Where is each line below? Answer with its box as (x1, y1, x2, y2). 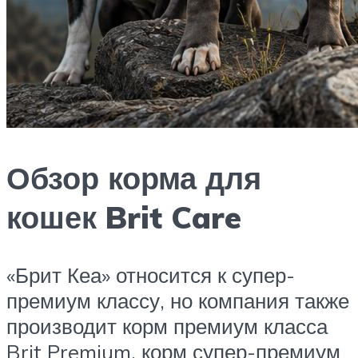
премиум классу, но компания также (6, 287, 349, 313)
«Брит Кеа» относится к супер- (6, 261, 295, 288)
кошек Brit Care (6, 197, 241, 237)
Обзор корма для (6, 157, 261, 197)
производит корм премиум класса (6, 312, 328, 339)
